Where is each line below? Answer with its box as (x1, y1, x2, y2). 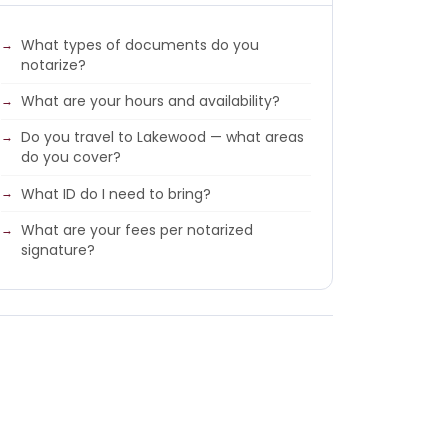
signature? (21, 240, 96, 261)
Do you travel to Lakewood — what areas (21, 127, 305, 148)
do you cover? (21, 147, 122, 168)
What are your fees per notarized (21, 220, 254, 241)
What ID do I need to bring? (21, 183, 212, 204)
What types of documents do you (21, 34, 260, 55)
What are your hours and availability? (21, 91, 281, 112)
